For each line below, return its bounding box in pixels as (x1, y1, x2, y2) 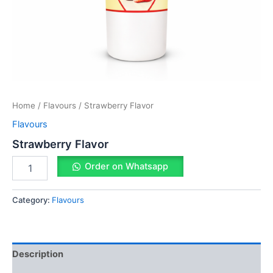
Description (12, 248, 63, 260)
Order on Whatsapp (84, 161, 168, 172)
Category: (12, 195, 52, 205)
